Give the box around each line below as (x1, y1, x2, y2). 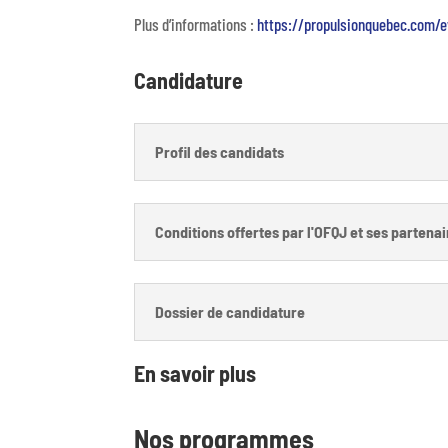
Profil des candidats (155, 142, 285, 162)
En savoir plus (134, 360, 257, 387)
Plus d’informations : (134, 13, 258, 34)
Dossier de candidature (155, 301, 306, 321)
